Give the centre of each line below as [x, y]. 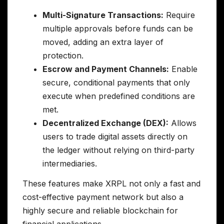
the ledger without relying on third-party [118, 150]
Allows [182, 123]
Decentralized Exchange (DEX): [105, 123]
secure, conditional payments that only [116, 83]
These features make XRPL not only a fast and [111, 184]
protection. [63, 56]
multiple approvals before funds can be [118, 29]
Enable [183, 69]
